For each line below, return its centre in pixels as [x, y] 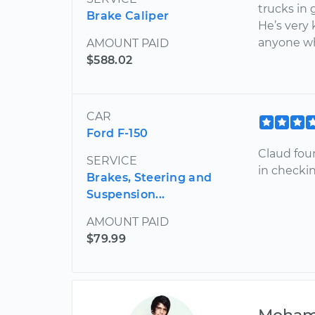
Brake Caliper [128, 15]
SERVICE [112, 160]
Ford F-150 [117, 133]
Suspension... [126, 194]
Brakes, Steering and [149, 177]
